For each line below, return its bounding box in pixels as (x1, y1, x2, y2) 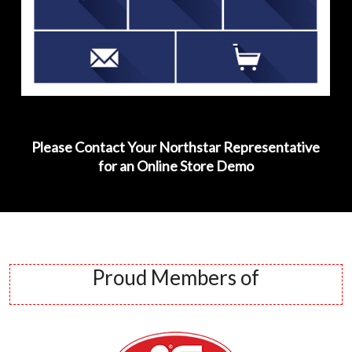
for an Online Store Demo (97, 156, 254, 174)
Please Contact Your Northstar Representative (31, 137, 320, 156)
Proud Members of (92, 265, 260, 291)
